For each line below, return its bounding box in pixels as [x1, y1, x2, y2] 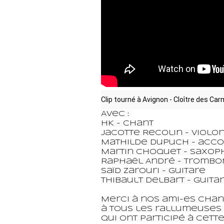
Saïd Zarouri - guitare [101, 167, 205, 174]
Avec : [101, 110, 131, 117]
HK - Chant [101, 119, 153, 127]
